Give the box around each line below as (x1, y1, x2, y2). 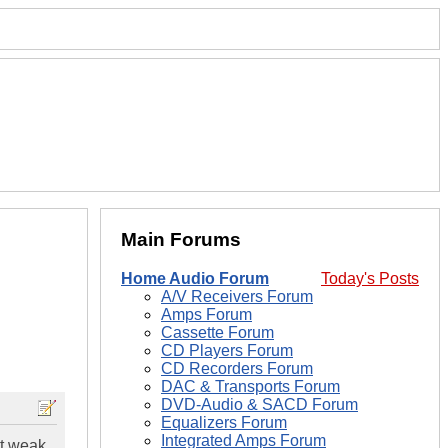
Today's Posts (321, 270, 419, 288)
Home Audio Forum (121, 270, 269, 288)
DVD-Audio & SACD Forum (161, 396, 358, 414)
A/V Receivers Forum (161, 288, 313, 306)
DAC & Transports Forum (161, 378, 340, 396)
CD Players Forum (161, 342, 293, 360)
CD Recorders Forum (161, 360, 313, 378)
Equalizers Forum (161, 414, 287, 432)
